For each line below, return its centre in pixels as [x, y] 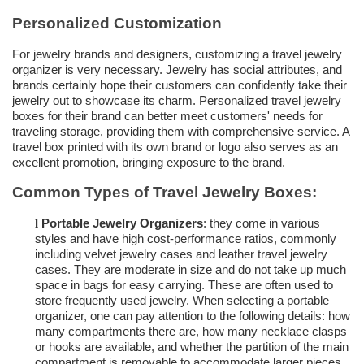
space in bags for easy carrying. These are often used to [184, 285]
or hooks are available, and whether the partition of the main [192, 347]
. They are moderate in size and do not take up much [207, 270]
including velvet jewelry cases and [127, 254]
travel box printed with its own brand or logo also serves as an [175, 147]
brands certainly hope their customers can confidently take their [180, 85]
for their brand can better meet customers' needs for [185, 116]
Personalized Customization [117, 24]
